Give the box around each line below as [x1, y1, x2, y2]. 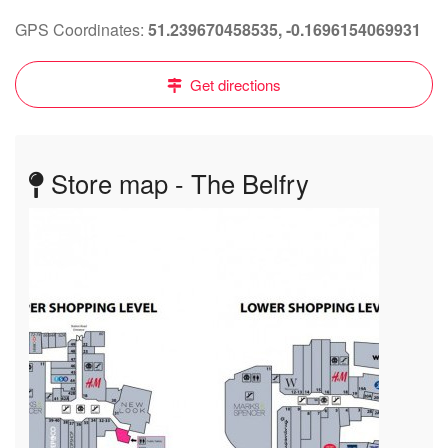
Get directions [186, 74, 281, 95]
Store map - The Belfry [44, 165, 309, 201]
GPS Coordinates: [15, 18, 148, 41]
